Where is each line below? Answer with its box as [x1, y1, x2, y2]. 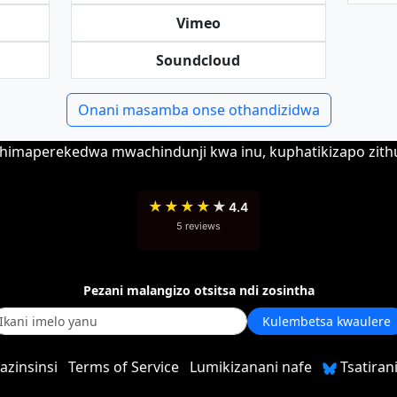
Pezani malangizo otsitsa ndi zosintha [82, 282, 315, 299]
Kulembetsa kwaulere [262, 313, 391, 330]
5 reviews [176, 220, 221, 232]
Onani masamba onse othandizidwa [77, 100, 320, 120]
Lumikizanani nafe [190, 357, 312, 377]
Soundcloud [156, 51, 241, 70]
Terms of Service [68, 357, 179, 377]
